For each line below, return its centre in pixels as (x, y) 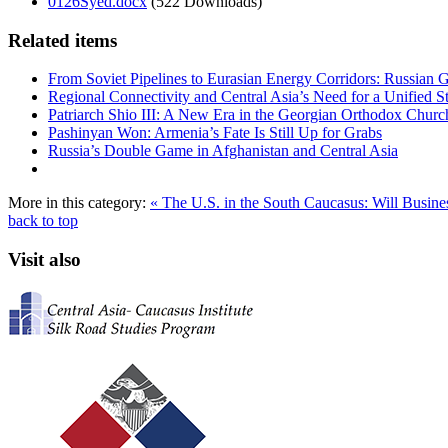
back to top (43, 221)
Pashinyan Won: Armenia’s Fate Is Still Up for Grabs (215, 133)
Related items (62, 40)
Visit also (44, 259)
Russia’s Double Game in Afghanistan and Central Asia (223, 151)
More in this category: (77, 203)
